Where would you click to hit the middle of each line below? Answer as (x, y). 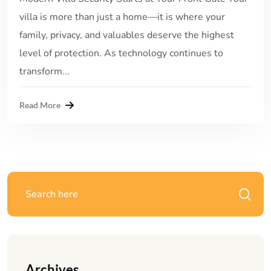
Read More (40, 105)
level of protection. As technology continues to (121, 53)
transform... (44, 71)
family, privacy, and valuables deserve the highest (127, 35)
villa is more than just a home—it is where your (122, 17)
